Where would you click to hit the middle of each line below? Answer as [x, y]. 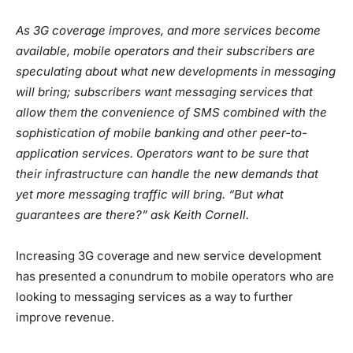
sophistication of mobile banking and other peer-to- [162, 132]
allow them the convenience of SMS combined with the [171, 112]
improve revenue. [65, 317]
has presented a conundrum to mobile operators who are [175, 276]
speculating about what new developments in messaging [176, 71]
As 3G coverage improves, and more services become [168, 30]
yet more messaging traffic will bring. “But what [150, 194]
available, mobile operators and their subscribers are [165, 50]
